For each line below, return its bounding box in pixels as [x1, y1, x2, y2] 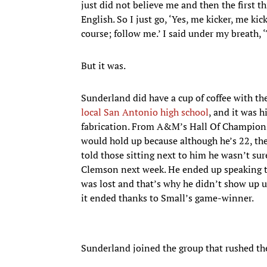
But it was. [81, 58, 126, 72]
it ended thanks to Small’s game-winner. [81, 191, 254, 204]
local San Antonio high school [81, 105, 209, 119]
